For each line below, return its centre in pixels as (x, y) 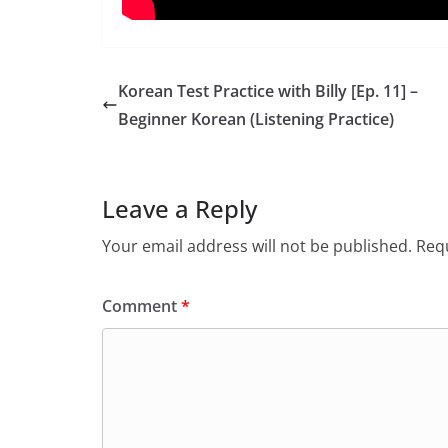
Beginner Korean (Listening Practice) (256, 119)
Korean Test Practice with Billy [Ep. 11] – (268, 91)
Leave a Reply (179, 208)
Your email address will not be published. (257, 246)
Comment (141, 306)
